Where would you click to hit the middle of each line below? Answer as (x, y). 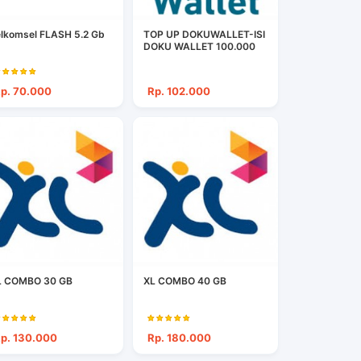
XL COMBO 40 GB (185, 281)
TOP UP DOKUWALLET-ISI (205, 35)
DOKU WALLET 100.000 (200, 47)
